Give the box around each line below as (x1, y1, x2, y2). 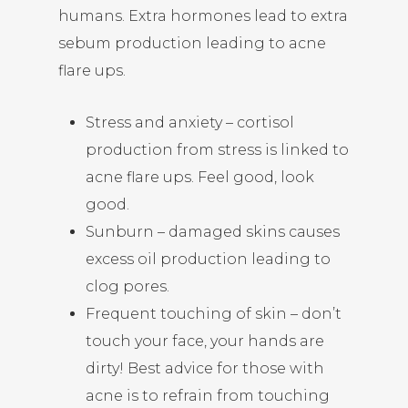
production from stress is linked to (86, 141, 349, 158)
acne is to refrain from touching (86, 387, 330, 404)
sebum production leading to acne (58, 35, 326, 52)
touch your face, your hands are (86, 332, 324, 350)
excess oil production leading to (86, 250, 331, 268)
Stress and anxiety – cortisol (86, 114, 294, 131)
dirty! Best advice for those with (86, 360, 324, 377)
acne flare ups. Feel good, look (86, 168, 314, 186)
